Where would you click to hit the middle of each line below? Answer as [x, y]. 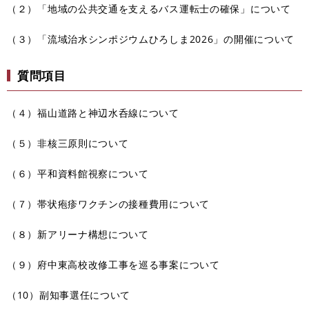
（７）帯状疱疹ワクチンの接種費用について [108, 203]
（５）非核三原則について [68, 143]
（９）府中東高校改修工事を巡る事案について [113, 264]
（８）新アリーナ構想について [78, 234]
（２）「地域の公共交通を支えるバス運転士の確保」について [149, 8]
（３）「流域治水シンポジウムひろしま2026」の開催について [151, 39]
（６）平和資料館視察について [78, 173]
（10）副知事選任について [69, 295]
